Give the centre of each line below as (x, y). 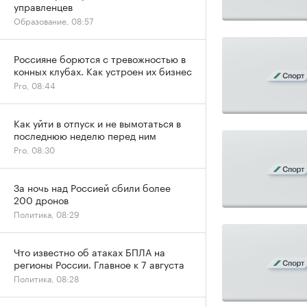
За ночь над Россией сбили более (92, 187)
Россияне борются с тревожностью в (100, 58)
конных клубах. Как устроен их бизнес (103, 71)
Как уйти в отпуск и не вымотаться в (97, 123)
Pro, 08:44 (35, 85)
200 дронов (41, 199)
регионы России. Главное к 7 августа (99, 264)
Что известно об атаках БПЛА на (89, 251)
